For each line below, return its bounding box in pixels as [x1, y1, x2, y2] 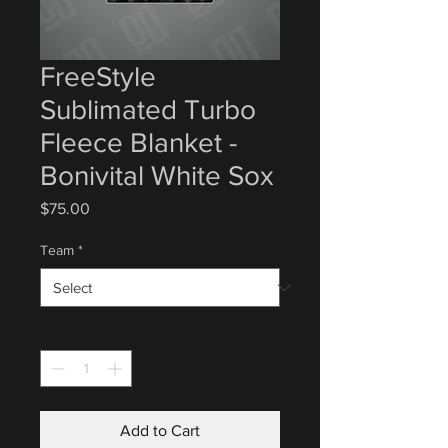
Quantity [40, 324, 92, 340]
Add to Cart [120, 422, 200, 439]
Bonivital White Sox [40, 160, 274, 191]
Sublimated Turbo [40, 94, 256, 125]
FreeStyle [40, 61, 156, 92]
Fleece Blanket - [40, 127, 237, 158]
